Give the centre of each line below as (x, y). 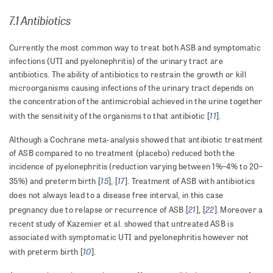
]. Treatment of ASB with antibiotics (190, 181)
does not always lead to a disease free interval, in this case (116, 195)
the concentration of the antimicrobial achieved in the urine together (136, 101)
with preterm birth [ (46, 252)
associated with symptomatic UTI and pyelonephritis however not (129, 237)
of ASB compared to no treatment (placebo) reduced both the (122, 153)
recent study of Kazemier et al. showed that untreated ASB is (121, 224)
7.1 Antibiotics (40, 20)
